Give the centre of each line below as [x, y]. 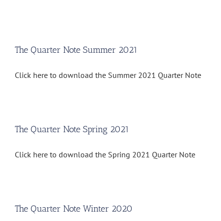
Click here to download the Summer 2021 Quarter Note [108, 75]
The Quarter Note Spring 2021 [72, 129]
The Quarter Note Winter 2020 [74, 209]
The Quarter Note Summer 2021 [76, 50]
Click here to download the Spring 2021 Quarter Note [105, 155]
